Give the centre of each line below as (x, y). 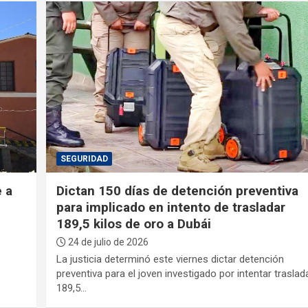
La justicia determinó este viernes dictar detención (170, 259)
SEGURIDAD (85, 158)
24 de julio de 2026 (108, 242)
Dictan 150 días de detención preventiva (178, 190)
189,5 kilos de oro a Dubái (134, 223)
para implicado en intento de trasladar (171, 207)
